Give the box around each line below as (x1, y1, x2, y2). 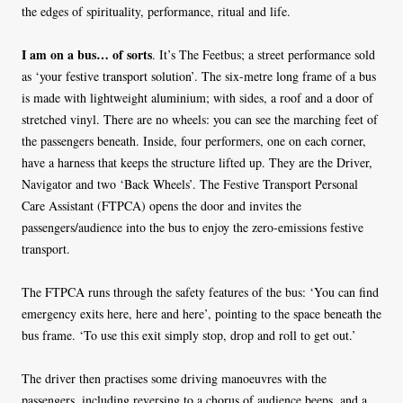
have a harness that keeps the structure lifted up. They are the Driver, (22, 154, 372, 172)
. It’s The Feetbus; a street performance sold (152, 46, 375, 64)
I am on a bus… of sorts (22, 45, 152, 65)
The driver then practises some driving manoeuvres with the (22, 370, 327, 388)
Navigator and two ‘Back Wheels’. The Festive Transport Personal (22, 175, 358, 193)
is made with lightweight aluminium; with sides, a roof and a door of (22, 89, 373, 107)
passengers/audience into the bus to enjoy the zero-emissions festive (22, 219, 363, 237)
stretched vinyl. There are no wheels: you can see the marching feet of (22, 111, 378, 129)
